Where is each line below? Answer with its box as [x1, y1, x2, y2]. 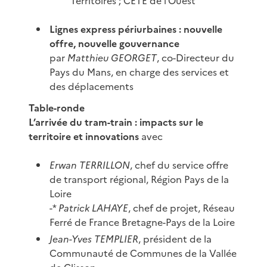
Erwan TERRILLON [49, 157, 131, 172]
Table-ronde [29, 100, 85, 115]
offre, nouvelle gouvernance [49, 36, 180, 51]
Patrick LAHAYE [58, 200, 129, 215]
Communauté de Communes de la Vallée [49, 246, 237, 260]
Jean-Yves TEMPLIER [49, 231, 139, 246]
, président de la [138, 231, 212, 246]
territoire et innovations [29, 129, 139, 144]
